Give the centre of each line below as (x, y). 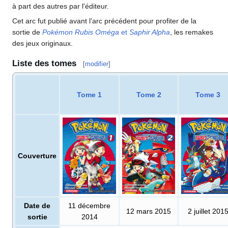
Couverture (37, 155)
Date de (37, 205)
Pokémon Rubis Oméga (81, 32)
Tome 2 (149, 94)
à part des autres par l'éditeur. (61, 6)
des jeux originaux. (42, 44)
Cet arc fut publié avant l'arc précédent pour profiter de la (104, 21)
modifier (97, 64)
